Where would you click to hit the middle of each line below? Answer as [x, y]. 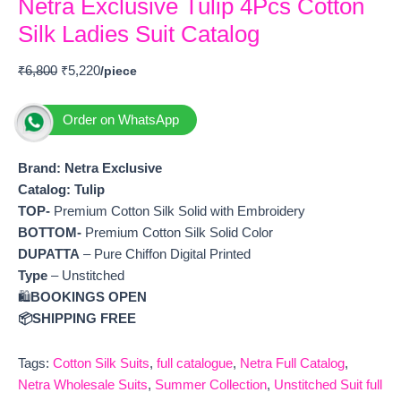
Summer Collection [211, 384]
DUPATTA [49, 255]
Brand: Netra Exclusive [92, 169]
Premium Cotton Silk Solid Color [177, 233]
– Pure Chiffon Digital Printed [165, 255]
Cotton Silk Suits [101, 363]
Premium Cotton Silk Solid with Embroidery [178, 212]
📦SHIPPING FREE [77, 319]
